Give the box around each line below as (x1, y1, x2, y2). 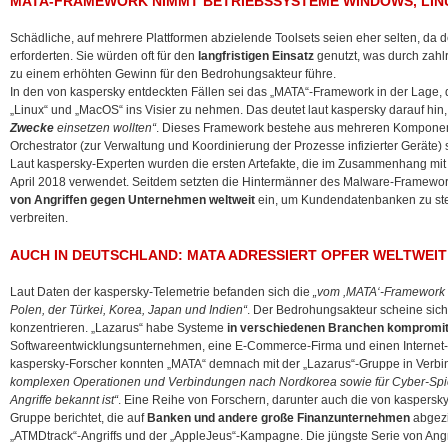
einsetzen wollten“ (54, 121, 156, 135)
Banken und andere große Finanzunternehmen (147, 411, 410, 425)
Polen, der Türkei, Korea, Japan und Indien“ (10, 303, 247, 317)
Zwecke (10, 121, 54, 135)
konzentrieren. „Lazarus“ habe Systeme (10, 321, 224, 335)
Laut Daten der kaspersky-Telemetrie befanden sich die (10, 285, 313, 299)
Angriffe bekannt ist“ (10, 393, 118, 407)
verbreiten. (10, 211, 68, 225)
